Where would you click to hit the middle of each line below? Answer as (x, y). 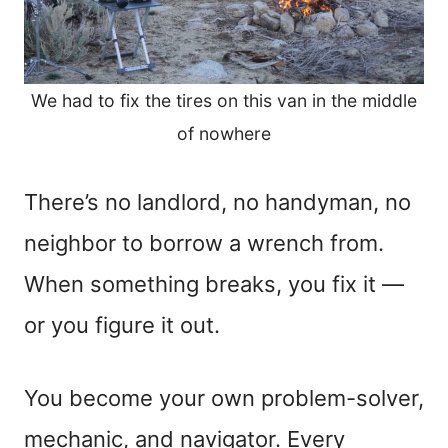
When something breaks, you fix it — (214, 283)
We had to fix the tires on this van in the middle (224, 100)
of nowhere (224, 133)
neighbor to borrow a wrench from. (204, 242)
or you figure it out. (122, 324)
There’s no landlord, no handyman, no (217, 201)
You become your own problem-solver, (224, 397)
